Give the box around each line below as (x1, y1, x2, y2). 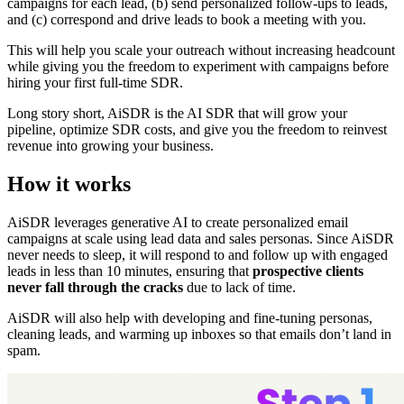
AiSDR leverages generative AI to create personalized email (7, 214, 348, 230)
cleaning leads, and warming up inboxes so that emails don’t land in (7, 326, 391, 342)
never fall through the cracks (7, 279, 183, 295)
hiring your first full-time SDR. (7, 74, 183, 90)
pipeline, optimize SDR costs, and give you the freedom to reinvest (7, 121, 387, 137)
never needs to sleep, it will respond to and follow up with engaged (7, 246, 388, 262)
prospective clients (252, 262, 363, 279)
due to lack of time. (183, 279, 296, 295)
